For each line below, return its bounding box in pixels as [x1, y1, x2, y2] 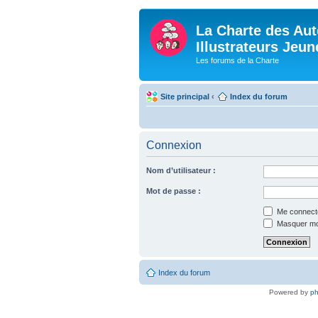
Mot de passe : [146, 186, 201, 195]
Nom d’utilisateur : [146, 165, 216, 175]
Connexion [146, 138, 202, 151]
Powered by [269, 287, 310, 296]
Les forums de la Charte [196, 56, 279, 65]
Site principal [160, 92, 209, 101]
